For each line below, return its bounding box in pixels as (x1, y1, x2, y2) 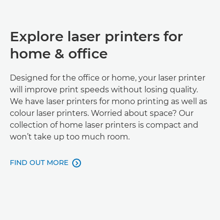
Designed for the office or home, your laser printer (10, 73, 205, 82)
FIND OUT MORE (10, 158, 68, 167)
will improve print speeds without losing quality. (10, 85, 198, 94)
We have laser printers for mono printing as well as (10, 97, 207, 106)
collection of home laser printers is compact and (10, 120, 198, 130)
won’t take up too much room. (10, 132, 130, 141)
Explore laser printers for (10, 28, 183, 45)
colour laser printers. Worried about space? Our (10, 109, 193, 118)
